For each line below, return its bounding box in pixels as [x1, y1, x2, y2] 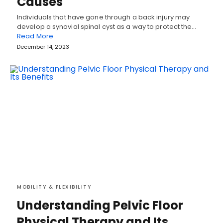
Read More [17, 31, 53, 41]
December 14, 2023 [17, 42, 69, 51]
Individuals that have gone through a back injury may [17, 12, 190, 22]
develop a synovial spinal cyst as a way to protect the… [17, 21, 197, 31]
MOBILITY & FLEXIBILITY [17, 183, 91, 191]
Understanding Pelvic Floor [17, 197, 183, 214]
